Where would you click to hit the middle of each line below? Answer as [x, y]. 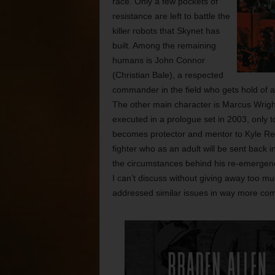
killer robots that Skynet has [166, 31]
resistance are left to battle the [171, 16]
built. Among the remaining [164, 45]
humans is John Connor [158, 60]
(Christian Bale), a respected [168, 75]
